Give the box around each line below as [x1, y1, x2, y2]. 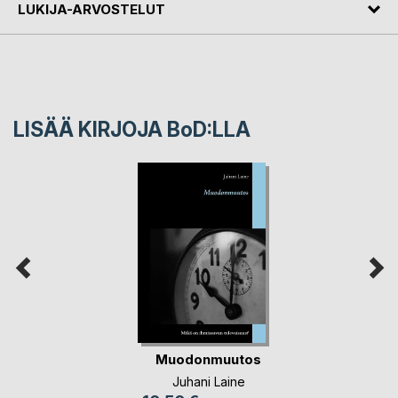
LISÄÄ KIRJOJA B [13, 116, 180, 142]
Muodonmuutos [155, 351, 261, 369]
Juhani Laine [171, 373, 245, 389]
